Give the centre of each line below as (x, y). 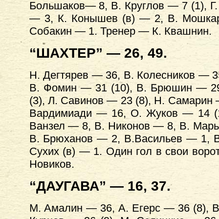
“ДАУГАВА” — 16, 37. (100, 186)
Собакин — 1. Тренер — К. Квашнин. (120, 31)
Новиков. (52, 164)
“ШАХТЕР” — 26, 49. (98, 53)
